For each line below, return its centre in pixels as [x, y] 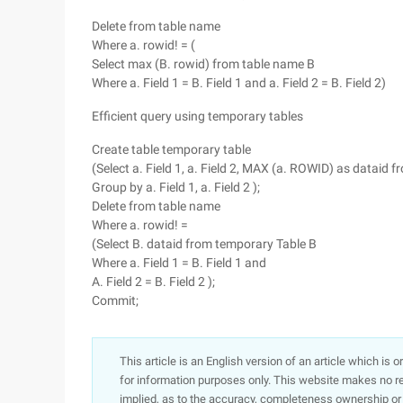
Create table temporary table [171, 149]
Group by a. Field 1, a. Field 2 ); [176, 187]
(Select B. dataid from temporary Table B [204, 244]
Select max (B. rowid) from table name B [203, 64]
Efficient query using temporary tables [197, 116]
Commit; [115, 300]
